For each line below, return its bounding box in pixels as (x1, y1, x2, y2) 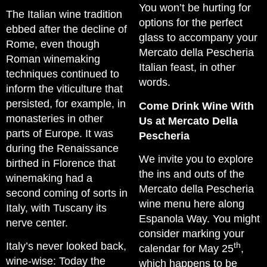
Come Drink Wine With (139, 100, 254, 112)
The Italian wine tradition (6, 8, 122, 20)
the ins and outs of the (139, 168, 244, 181)
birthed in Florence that (6, 157, 116, 169)
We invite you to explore (139, 153, 253, 166)
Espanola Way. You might (139, 213, 260, 225)
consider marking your (139, 228, 244, 240)
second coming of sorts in (6, 187, 128, 199)
